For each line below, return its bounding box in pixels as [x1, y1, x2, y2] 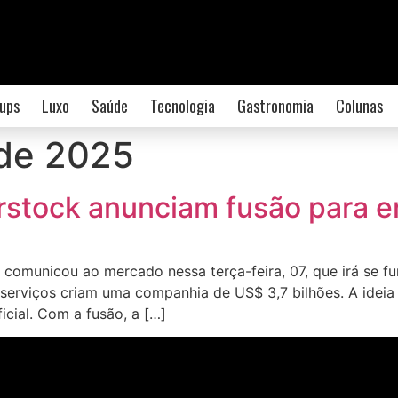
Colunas [335, 94, 383, 117]
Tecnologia [149, 94, 215, 117]
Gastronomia [236, 94, 314, 117]
